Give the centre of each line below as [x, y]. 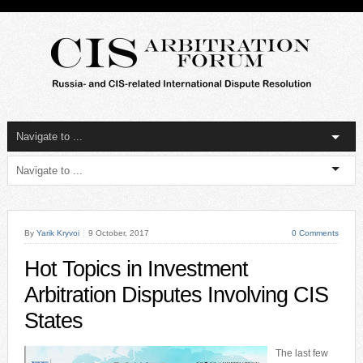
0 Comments [316, 233]
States [53, 321]
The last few [301, 353]
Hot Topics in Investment [136, 269]
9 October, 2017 [118, 233]
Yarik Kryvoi [58, 233]
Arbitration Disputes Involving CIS [176, 295]
